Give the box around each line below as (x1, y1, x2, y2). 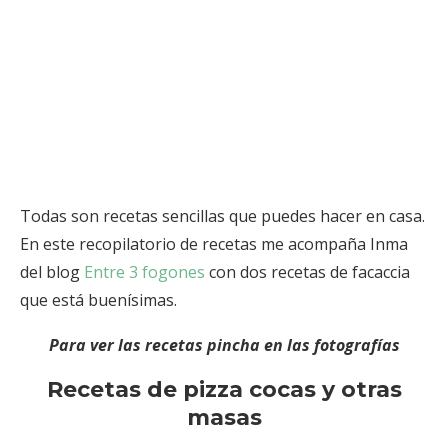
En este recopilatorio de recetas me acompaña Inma (20, 233, 408, 256)
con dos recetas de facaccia (205, 261, 410, 284)
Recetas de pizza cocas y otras (46, 376, 402, 404)
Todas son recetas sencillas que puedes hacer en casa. (20, 205, 425, 228)
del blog (20, 261, 84, 284)
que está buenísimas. (20, 289, 177, 312)
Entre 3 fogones (84, 261, 205, 284)
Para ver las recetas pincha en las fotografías (48, 334, 400, 357)
